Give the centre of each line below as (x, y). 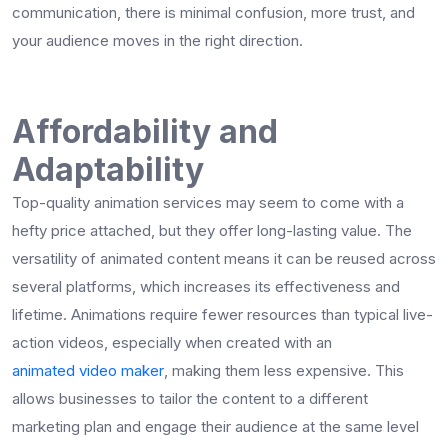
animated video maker (88, 370)
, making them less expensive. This (284, 370)
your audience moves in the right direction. (157, 40)
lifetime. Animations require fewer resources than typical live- (222, 314)
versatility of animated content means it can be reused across (224, 258)
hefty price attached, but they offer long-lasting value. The (212, 230)
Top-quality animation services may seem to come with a (208, 202)
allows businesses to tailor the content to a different (190, 398)
